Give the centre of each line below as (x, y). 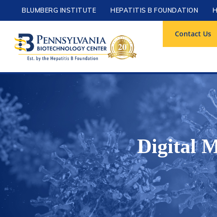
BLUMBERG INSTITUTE (59, 10)
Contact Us (193, 34)
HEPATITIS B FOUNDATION (154, 10)
